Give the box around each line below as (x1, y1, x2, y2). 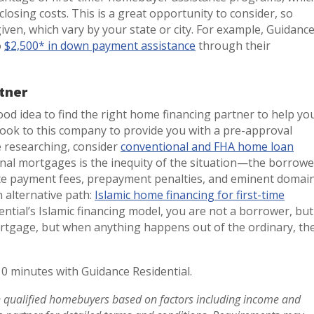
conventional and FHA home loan (121, 138, 294, 154)
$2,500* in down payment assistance (4, 37, 196, 53)
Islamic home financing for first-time (95, 186, 285, 203)
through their (196, 37, 271, 53)
